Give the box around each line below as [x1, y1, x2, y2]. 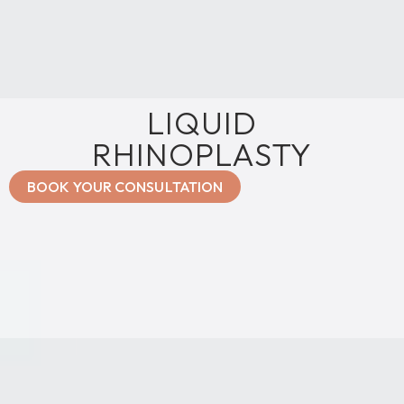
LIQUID [146, 102, 258, 142]
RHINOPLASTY [91, 133, 313, 174]
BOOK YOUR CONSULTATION [27, 177, 224, 196]
